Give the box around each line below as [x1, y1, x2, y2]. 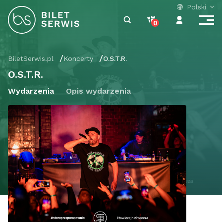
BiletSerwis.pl [8, 55, 54, 62]
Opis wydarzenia [66, 86, 131, 96]
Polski [187, 3, 206, 11]
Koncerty [63, 55, 93, 62]
